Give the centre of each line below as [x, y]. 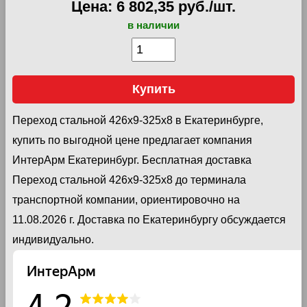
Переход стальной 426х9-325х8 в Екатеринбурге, [138, 120]
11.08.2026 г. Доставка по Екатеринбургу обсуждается [149, 219]
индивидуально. [53, 239]
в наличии [153, 25]
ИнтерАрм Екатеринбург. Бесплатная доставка [132, 160]
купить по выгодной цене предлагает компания [132, 140]
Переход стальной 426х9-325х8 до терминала [129, 180]
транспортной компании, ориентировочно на [126, 199]
